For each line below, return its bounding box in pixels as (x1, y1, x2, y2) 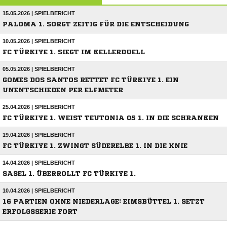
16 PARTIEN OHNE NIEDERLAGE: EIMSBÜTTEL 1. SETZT (3, 198, 205, 205)
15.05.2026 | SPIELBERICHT (3, 10, 75, 17)
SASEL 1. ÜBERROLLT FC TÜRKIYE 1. (3, 170, 136, 177)
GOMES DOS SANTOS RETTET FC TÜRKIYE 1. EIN (3, 77, 179, 84)
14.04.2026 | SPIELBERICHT (3, 160, 75, 166)
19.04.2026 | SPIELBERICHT (3, 132, 75, 138)
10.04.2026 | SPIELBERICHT (3, 187, 75, 194)
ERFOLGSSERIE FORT (3, 208, 78, 215)
